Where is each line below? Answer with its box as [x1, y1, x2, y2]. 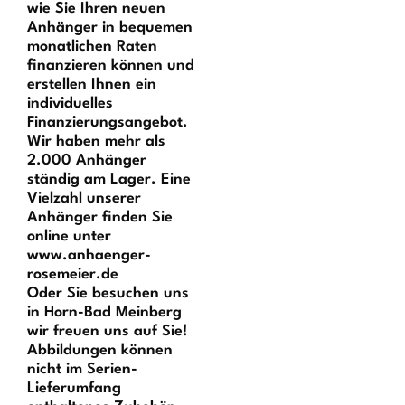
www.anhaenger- [27, 247, 152, 263]
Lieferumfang [27, 380, 122, 396]
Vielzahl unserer [27, 190, 142, 206]
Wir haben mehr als [27, 133, 166, 149]
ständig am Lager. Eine [27, 171, 192, 187]
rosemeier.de [27, 266, 119, 282]
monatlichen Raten [27, 38, 158, 54]
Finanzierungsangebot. [27, 114, 189, 130]
